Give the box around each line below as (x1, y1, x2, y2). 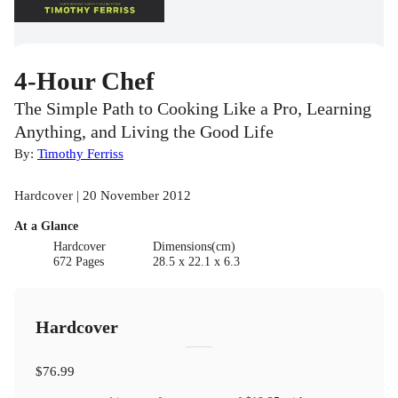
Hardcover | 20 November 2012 (14, 187, 191, 203)
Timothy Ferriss (37, 145, 123, 161)
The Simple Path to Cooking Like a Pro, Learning (14, 99, 371, 118)
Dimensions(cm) (152, 239, 235, 253)
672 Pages (53, 254, 105, 268)
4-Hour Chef (14, 66, 155, 95)
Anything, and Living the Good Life (14, 122, 274, 141)
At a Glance (14, 219, 78, 233)
